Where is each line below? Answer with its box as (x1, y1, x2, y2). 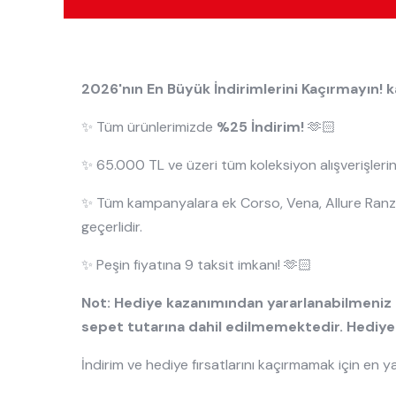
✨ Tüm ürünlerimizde (81, 117, 217, 136)
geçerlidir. (81, 217, 142, 236)
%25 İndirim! (217, 117, 304, 136)
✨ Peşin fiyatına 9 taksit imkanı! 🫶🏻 (81, 255, 312, 274)
